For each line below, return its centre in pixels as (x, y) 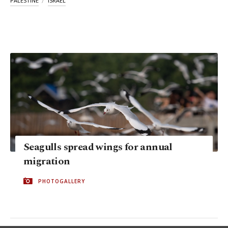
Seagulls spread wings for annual (98, 147)
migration (47, 161)
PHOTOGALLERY (62, 181)
